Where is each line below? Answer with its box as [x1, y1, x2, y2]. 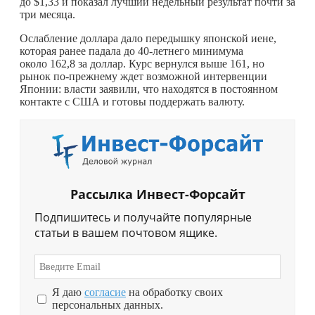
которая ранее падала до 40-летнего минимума [20, 44, 243, 57]
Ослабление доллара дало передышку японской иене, [20, 32, 276, 44]
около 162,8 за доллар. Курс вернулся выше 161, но [20, 57, 264, 70]
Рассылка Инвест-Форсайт [70, 186, 245, 203]
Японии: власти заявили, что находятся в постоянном [20, 82, 278, 95]
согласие [84, 286, 126, 299]
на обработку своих [126, 286, 223, 299]
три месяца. [20, 8, 75, 20]
